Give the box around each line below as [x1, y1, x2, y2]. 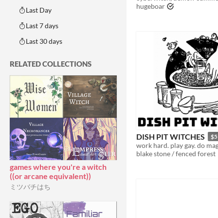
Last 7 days [26, 21, 58, 30]
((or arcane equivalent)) [10, 171, 91, 181]
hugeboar [136, 2, 165, 11]
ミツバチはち [10, 182, 51, 191]
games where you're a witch [10, 162, 107, 171]
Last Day [26, 6, 52, 14]
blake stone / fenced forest [136, 149, 216, 158]
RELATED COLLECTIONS [10, 59, 91, 68]
